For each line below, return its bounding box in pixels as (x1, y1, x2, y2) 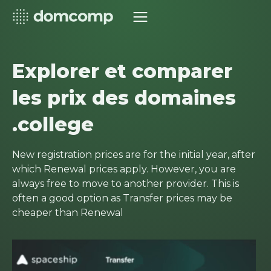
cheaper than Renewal (12, 207, 123, 218)
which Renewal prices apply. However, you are (12, 163, 236, 175)
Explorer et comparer (12, 59, 232, 83)
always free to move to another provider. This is (12, 178, 239, 189)
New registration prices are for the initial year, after (12, 149, 255, 160)
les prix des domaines (12, 86, 236, 109)
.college (12, 113, 94, 136)
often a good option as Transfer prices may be (12, 192, 232, 204)
